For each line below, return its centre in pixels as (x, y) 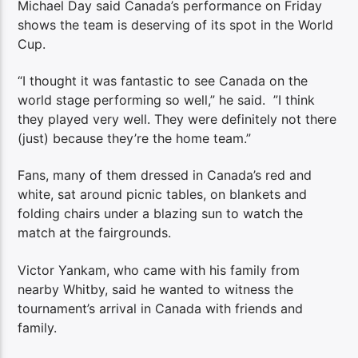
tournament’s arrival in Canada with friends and (161, 308)
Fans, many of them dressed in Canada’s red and (165, 175)
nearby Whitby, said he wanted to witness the (156, 289)
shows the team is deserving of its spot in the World (176, 24)
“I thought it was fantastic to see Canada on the (163, 80)
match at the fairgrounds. (95, 233)
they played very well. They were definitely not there (177, 119)
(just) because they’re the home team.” (135, 138)
